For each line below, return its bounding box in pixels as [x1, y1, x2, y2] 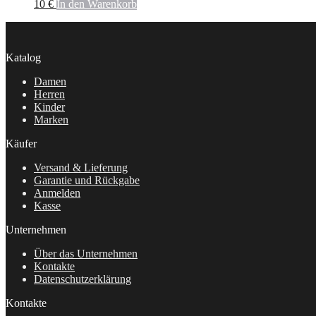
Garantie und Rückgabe [34, 174, 140, 186]
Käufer [6, 137, 37, 150]
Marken [34, 113, 68, 126]
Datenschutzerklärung [34, 272, 131, 285]
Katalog [6, 51, 41, 63]
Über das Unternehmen [34, 247, 138, 260]
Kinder [34, 100, 65, 113]
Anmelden [34, 186, 80, 199]
